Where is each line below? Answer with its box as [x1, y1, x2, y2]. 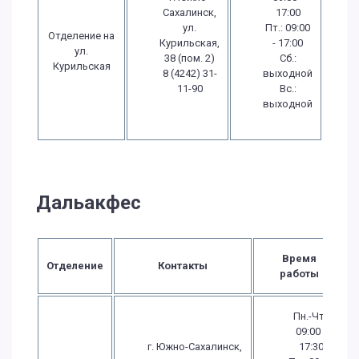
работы [279, 267, 319, 280]
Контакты [158, 259, 208, 272]
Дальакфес [36, 191, 141, 214]
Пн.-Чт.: [292, 309, 329, 322]
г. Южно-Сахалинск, [147, 340, 242, 353]
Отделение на [48, 29, 115, 42]
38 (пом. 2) [164, 51, 215, 64]
